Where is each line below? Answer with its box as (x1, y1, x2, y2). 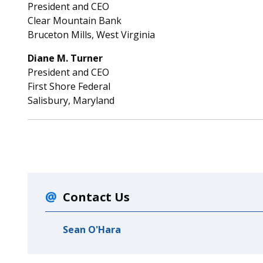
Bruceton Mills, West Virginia (27, 28, 155, 41)
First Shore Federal (27, 80, 110, 93)
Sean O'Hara (62, 223, 121, 236)
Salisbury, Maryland (27, 94, 114, 107)
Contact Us (62, 189, 130, 205)
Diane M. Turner (27, 52, 103, 65)
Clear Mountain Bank (27, 14, 122, 27)
